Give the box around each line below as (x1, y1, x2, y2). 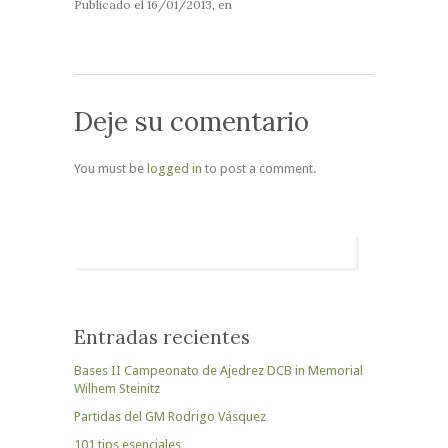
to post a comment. (202, 161, 316, 176)
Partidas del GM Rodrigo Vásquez (74, 409, 266, 424)
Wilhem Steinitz (74, 381, 160, 396)
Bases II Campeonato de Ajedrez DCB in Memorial (74, 363, 363, 378)
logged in (147, 161, 202, 176)
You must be (74, 161, 147, 176)
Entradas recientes (74, 325, 250, 349)
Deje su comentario (74, 105, 309, 138)
